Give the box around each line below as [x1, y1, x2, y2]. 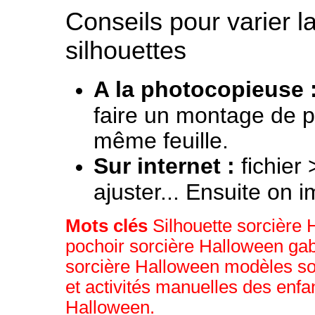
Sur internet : [94, 153, 235, 179]
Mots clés [65, 215, 153, 236]
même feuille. [94, 127, 229, 153]
